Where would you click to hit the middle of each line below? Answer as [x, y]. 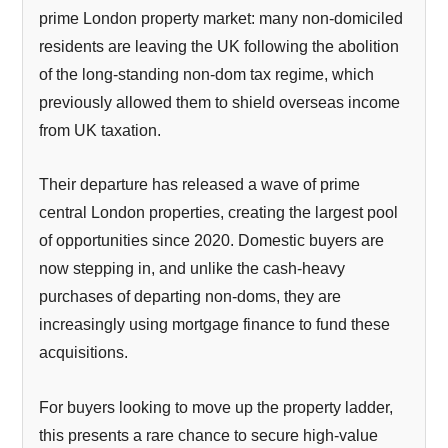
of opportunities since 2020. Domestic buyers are [212, 241]
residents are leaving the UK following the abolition [219, 46]
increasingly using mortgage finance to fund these [215, 325]
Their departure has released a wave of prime [200, 185]
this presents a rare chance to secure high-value [209, 435]
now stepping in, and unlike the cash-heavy [192, 269]
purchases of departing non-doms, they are [190, 297]
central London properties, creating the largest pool [219, 213]
